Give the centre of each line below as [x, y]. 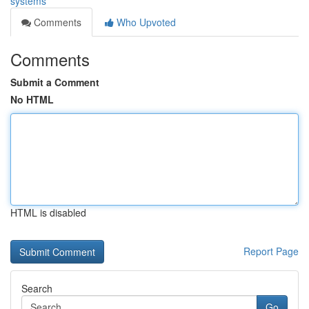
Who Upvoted [145, 22]
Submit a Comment [55, 82]
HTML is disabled [48, 212]
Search [37, 288]
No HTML [32, 99]
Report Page [271, 251]
